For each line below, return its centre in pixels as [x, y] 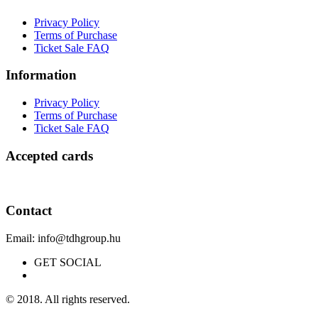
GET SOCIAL [68, 262]
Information [41, 75]
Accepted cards [49, 155]
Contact [29, 211]
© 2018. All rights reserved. [68, 299]
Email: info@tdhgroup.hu [63, 238]
